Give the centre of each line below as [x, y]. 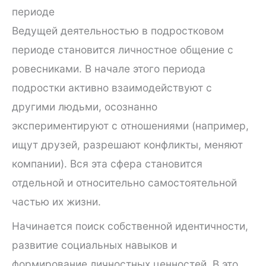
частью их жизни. [56, 201]
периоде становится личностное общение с [123, 49]
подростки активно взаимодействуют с [112, 87]
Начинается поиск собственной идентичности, [130, 226]
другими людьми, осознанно [85, 106]
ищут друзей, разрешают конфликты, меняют [127, 144]
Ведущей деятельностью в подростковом [118, 30]
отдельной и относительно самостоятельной [124, 182]
